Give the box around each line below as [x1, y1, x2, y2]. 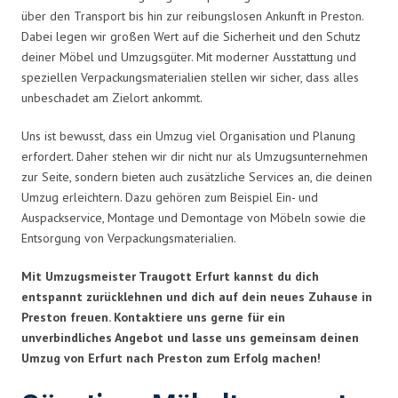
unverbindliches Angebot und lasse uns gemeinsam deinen [21, 329, 359, 346]
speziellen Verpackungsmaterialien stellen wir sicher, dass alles [21, 68, 359, 85]
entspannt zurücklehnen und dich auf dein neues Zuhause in [21, 288, 372, 305]
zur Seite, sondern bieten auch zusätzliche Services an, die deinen [21, 168, 372, 185]
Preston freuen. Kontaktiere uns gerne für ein [21, 308, 285, 325]
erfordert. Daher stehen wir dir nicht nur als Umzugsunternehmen [21, 147, 368, 164]
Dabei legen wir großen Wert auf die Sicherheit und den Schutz [21, 28, 361, 44]
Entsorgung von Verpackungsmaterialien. [21, 229, 236, 246]
